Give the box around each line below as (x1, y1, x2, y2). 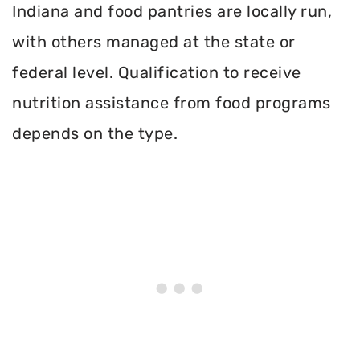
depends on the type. (12, 123, 178, 143)
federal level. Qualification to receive (12, 62, 301, 82)
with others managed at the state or (12, 31, 296, 51)
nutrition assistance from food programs (12, 92, 331, 112)
